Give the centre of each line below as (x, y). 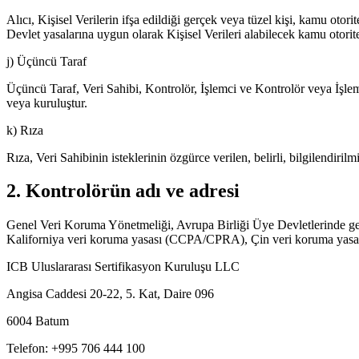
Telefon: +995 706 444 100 (76, 349)
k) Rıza (25, 130)
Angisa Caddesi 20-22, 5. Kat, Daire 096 (110, 294)
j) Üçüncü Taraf (46, 61)
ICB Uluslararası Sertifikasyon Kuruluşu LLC (123, 267)
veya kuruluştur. (47, 103)
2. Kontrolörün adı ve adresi (123, 191)
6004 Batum (38, 321)
